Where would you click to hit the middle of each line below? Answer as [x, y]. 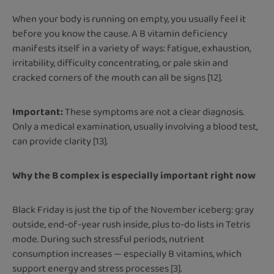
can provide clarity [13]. [60, 141]
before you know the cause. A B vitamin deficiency [120, 34]
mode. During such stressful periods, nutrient [108, 239]
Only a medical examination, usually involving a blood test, [135, 127]
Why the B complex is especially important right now [134, 176]
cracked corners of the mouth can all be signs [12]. [117, 78]
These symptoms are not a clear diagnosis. [154, 112]
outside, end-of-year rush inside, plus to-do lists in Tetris [131, 224]
